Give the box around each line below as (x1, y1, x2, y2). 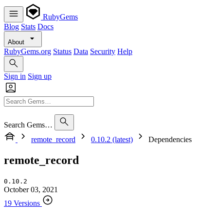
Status (53, 47, 72, 55)
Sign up (28, 72, 52, 80)
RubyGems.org (4, 47, 51, 55)
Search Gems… (4, 121, 53, 129)
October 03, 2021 (4, 185, 58, 194)
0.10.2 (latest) (91, 135, 133, 144)
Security (90, 47, 115, 55)
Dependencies (148, 135, 192, 144)
